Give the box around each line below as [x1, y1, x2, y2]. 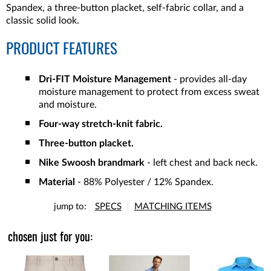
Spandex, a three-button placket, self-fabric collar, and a [6, 3, 244, 13]
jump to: [53, 202, 87, 212]
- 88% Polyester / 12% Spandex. [75, 177, 214, 188]
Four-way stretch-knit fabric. [39, 119, 163, 129]
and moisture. [39, 100, 97, 109]
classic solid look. [6, 16, 79, 25]
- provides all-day [171, 74, 247, 84]
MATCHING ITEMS [134, 202, 212, 212]
